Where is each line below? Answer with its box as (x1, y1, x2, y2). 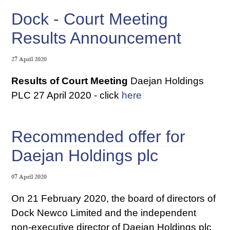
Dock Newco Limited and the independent (11, 207, 197, 218)
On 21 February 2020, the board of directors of (11, 193, 216, 204)
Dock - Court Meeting (11, 9, 168, 28)
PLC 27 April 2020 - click (11, 89, 122, 101)
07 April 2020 (11, 174, 47, 181)
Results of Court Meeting (11, 75, 131, 86)
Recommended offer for (11, 127, 186, 146)
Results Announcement (11, 28, 182, 47)
